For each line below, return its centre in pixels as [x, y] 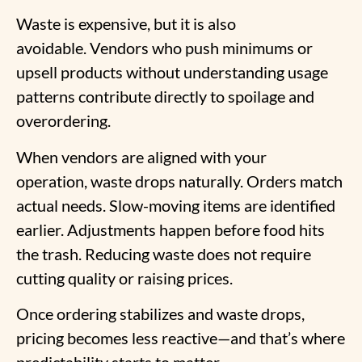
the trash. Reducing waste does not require [164, 253]
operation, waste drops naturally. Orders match [179, 181]
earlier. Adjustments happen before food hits [170, 229]
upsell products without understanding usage [172, 72]
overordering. [63, 121]
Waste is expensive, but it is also [126, 24]
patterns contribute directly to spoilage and [165, 97]
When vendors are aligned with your [141, 156]
